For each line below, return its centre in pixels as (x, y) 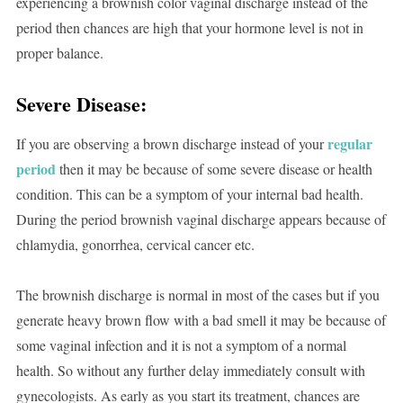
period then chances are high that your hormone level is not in (189, 28)
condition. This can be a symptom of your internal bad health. (189, 194)
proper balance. (59, 53)
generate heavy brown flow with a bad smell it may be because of (201, 320)
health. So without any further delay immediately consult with (190, 371)
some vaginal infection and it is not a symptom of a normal (181, 345)
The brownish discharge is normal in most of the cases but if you (197, 295)
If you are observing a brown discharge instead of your (171, 144)
